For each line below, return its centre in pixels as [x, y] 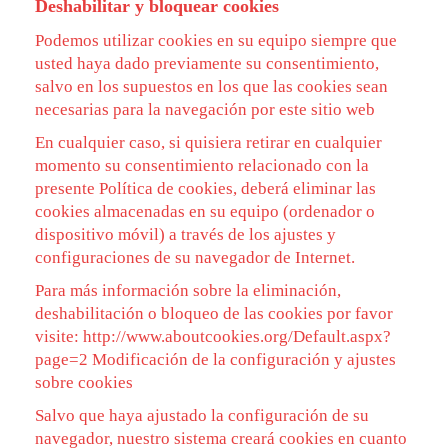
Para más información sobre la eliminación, [188, 290]
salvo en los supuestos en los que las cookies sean [211, 86]
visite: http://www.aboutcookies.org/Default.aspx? [213, 336]
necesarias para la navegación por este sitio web [205, 109]
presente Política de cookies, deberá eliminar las [205, 188]
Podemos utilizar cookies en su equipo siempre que [216, 40]
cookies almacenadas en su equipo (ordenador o [205, 211]
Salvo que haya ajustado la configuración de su [202, 415]
